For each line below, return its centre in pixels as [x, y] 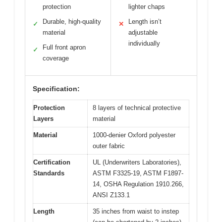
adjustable [143, 33]
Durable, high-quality [72, 22]
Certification [52, 163]
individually [144, 44]
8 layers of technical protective [137, 108]
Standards [49, 173]
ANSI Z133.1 [111, 195]
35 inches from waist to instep [136, 212]
